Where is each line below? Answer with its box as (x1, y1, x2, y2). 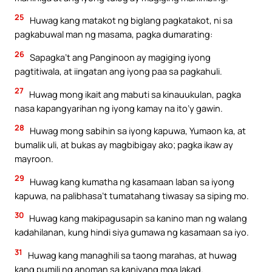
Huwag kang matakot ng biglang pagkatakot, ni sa (28, 14, 233, 27)
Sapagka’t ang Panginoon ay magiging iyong (28, 51, 211, 64)
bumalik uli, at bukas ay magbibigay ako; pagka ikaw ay (15, 138, 233, 151)
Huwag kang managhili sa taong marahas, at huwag (26, 248, 237, 261)
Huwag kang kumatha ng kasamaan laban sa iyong (28, 175, 234, 188)
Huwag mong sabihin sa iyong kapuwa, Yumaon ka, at (28, 124, 246, 137)
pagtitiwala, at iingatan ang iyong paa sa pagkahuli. (15, 65, 222, 78)
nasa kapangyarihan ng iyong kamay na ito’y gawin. (15, 101, 223, 114)
